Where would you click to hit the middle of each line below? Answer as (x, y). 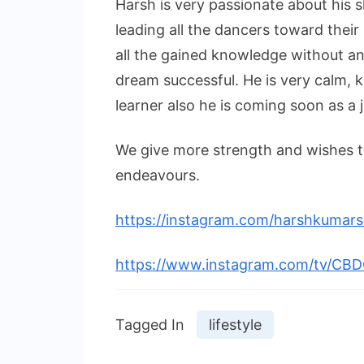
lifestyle (235, 324)
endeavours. (158, 175)
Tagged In (150, 324)
